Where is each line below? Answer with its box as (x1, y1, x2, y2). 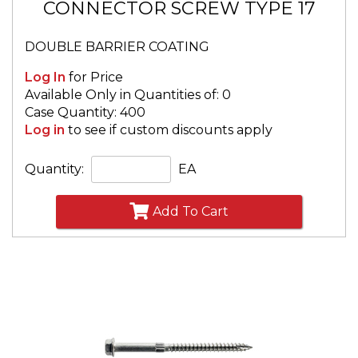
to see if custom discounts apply (65, 122, 272, 138)
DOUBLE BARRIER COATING (25, 39, 209, 55)
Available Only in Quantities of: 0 (25, 87, 231, 103)
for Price (66, 70, 123, 86)
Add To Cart (152, 204, 229, 220)
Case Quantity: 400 (25, 105, 145, 121)
